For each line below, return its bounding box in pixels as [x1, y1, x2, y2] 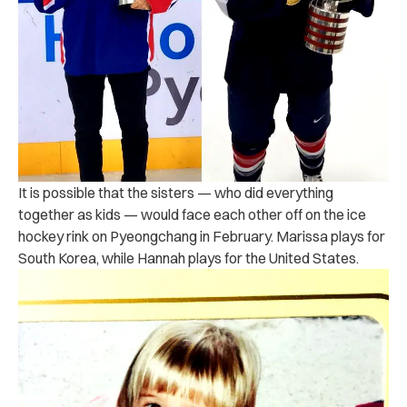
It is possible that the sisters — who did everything [18, 183, 333, 202]
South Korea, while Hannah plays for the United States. [18, 248, 359, 267]
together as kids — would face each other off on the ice [18, 204, 366, 223]
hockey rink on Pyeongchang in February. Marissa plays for [18, 226, 385, 245]
